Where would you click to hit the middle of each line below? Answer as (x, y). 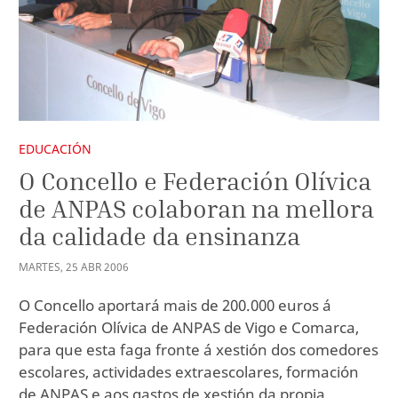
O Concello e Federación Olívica (195, 181)
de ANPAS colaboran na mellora (196, 209)
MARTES (40, 267)
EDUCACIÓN (55, 148)
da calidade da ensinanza (159, 236)
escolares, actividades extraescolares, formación (189, 371)
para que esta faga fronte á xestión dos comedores (199, 349)
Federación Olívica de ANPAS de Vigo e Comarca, (189, 327)
